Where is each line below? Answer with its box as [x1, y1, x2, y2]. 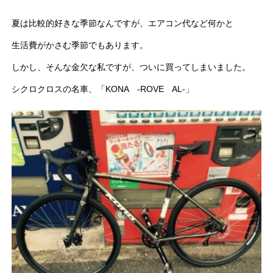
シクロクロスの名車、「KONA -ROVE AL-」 [12, 84, 194, 94]
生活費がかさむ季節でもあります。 [12, 40, 149, 51]
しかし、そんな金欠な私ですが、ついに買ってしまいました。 [12, 62, 251, 73]
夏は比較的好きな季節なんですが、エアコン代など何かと [12, 18, 234, 29]
